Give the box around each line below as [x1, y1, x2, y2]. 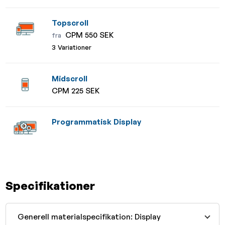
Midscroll [52, 73, 88, 83]
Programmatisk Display [52, 117, 142, 127]
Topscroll [52, 18, 89, 28]
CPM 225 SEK [52, 85, 100, 95]
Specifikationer [6, 178, 95, 192]
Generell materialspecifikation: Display [17, 211, 161, 221]
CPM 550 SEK [63, 30, 114, 40]
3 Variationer [52, 43, 92, 52]
